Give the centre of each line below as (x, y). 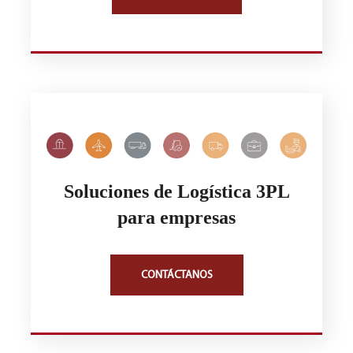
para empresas (176, 218)
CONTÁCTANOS (176, 276)
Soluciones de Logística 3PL (176, 192)
